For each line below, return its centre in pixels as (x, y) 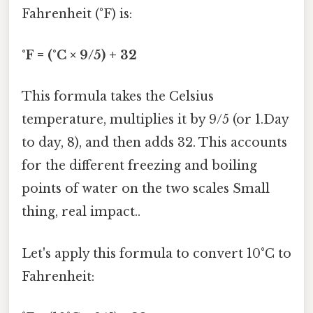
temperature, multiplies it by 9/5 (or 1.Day (155, 120)
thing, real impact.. (81, 212)
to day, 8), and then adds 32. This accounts (154, 143)
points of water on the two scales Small (146, 189)
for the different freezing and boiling (139, 166)
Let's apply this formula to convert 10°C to (156, 253)
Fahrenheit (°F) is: (77, 14)
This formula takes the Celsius (118, 97)
